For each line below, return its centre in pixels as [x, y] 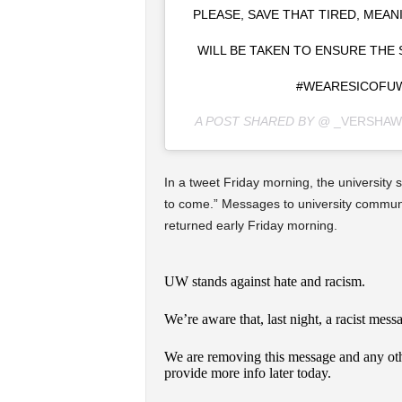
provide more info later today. [247, 372]
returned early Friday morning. [250, 225]
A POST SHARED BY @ [262, 121]
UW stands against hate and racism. [264, 281]
